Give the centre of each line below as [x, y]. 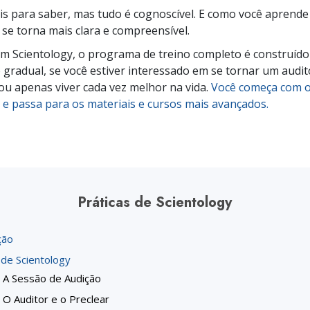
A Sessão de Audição [52, 278]
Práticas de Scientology [155, 202]
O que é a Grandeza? [164, 13]
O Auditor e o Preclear [56, 299]
